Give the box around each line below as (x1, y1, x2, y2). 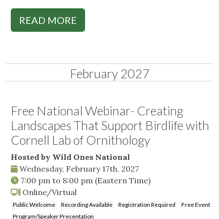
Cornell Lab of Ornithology (11, 132, 150, 148)
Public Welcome (13, 201, 55, 209)
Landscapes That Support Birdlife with (11, 118, 209, 133)
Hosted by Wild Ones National (11, 152, 130, 162)
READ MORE (19, 14, 77, 26)
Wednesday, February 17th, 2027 (18, 164, 139, 174)
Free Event (181, 201, 210, 209)
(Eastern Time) (95, 175, 151, 186)
